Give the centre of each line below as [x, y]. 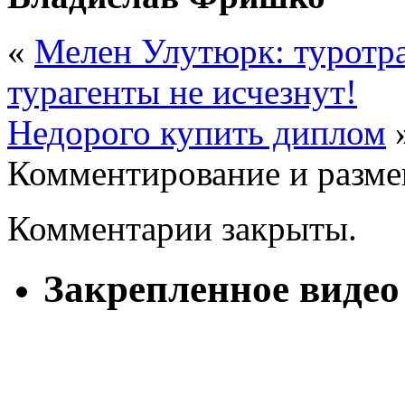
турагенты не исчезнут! [182, 91]
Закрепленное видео [221, 288]
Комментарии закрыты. [182, 228]
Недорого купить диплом [197, 132]
